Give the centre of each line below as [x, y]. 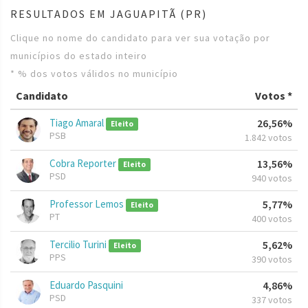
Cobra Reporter [84, 164]
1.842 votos [268, 138]
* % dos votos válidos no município [94, 74]
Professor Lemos [88, 204]
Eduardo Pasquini [86, 285]
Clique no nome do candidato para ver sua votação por [140, 38]
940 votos [272, 178]
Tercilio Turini [79, 245]
